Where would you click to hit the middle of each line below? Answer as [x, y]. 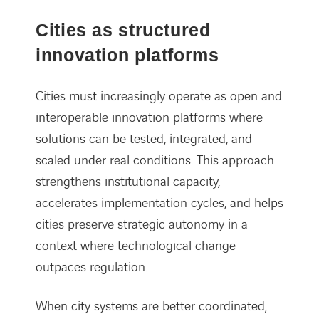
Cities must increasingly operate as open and [159, 96]
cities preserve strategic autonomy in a [142, 224]
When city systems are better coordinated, [151, 306]
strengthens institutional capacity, [128, 182]
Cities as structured [123, 30]
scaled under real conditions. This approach [155, 160]
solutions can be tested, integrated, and [144, 139]
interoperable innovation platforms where [149, 117]
